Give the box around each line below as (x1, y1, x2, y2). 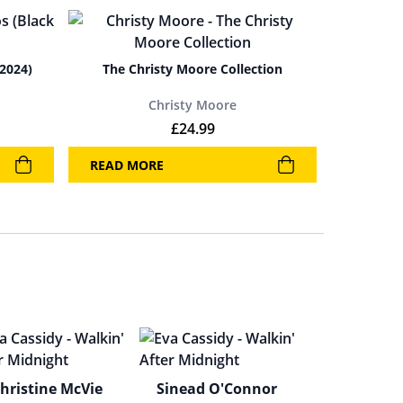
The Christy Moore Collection (103, 60, 282, 77)
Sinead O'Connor (157, 379, 278, 399)
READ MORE (90, 156, 164, 174)
